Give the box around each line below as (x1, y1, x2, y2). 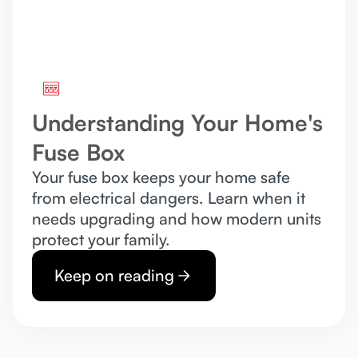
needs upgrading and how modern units (32, 209, 321, 229)
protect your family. (32, 229, 170, 250)
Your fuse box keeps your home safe (32, 167, 290, 188)
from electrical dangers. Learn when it (32, 188, 305, 209)
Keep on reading (54, 265, 174, 286)
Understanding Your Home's (32, 109, 323, 137)
